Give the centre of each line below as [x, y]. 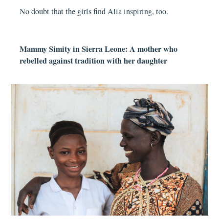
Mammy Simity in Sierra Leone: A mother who [99, 49]
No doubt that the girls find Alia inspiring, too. [94, 11]
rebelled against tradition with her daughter [94, 60]
